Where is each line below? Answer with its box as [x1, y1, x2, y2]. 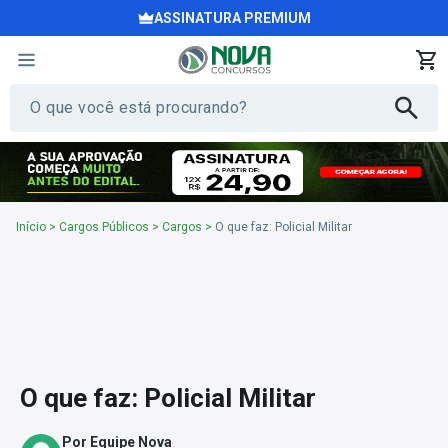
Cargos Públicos [59, 219, 149, 234]
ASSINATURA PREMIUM [153, 10, 311, 26]
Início [16, 219, 46, 234]
